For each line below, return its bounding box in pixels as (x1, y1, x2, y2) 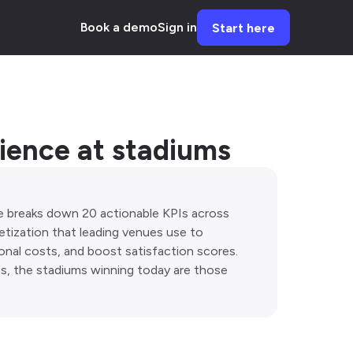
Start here (212, 20, 275, 35)
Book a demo (80, 20, 158, 35)
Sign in (158, 20, 197, 35)
